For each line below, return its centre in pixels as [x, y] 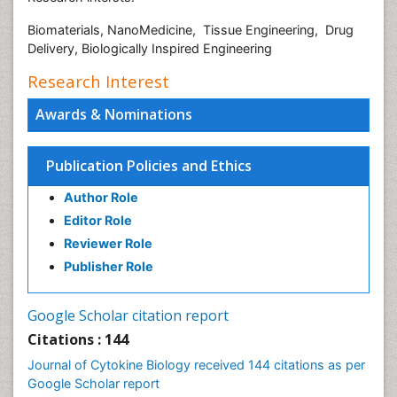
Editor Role [98, 221]
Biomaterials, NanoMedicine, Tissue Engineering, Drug [191, 30]
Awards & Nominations [114, 115]
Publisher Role [109, 267]
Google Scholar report [93, 384]
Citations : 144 [78, 340]
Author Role [101, 198]
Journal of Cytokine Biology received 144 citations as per [196, 365]
